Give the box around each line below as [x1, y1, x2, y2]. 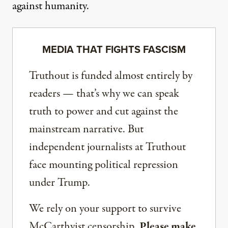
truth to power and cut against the [29, 103, 178, 120]
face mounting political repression [29, 156, 178, 173]
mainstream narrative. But [29, 121, 144, 137]
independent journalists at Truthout [29, 138, 186, 155]
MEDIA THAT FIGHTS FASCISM [42, 41, 186, 57]
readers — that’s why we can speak [29, 85, 179, 102]
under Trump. [29, 174, 90, 191]
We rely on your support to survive [29, 200, 181, 217]
